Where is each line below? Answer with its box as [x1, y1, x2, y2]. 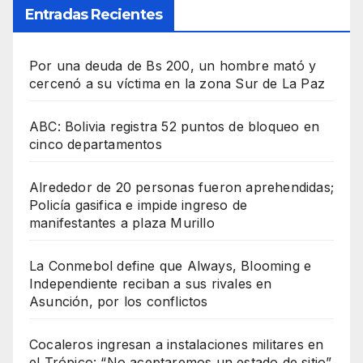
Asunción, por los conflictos [29, 293, 208, 310]
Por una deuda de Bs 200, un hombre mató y [29, 57, 317, 74]
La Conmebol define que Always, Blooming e [29, 257, 312, 274]
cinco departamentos [29, 135, 162, 152]
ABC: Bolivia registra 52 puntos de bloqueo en [29, 117, 320, 135]
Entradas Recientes [25, 5, 162, 23]
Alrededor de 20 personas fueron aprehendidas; [29, 178, 335, 195]
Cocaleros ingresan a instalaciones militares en [29, 335, 324, 352]
